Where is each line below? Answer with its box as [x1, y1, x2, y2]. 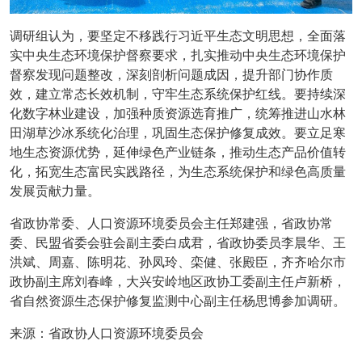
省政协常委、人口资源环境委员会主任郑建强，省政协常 [10, 216, 333, 230]
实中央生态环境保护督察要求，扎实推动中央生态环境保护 [10, 48, 346, 62]
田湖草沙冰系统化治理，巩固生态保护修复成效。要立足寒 [10, 125, 346, 140]
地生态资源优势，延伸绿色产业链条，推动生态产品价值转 [10, 145, 346, 159]
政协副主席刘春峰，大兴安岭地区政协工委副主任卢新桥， [10, 274, 346, 288]
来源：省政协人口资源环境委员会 [10, 326, 204, 340]
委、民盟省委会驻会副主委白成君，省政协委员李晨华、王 [10, 235, 346, 250]
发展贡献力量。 [10, 183, 100, 198]
